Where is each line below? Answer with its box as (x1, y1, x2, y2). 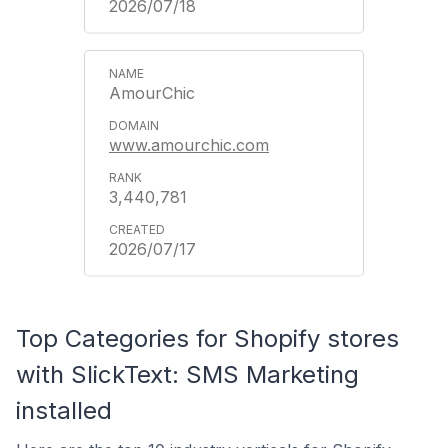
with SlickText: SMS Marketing (16, 359, 359, 389)
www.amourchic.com (109, 134, 269, 155)
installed (16, 395, 112, 425)
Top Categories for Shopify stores (16, 323, 399, 353)
